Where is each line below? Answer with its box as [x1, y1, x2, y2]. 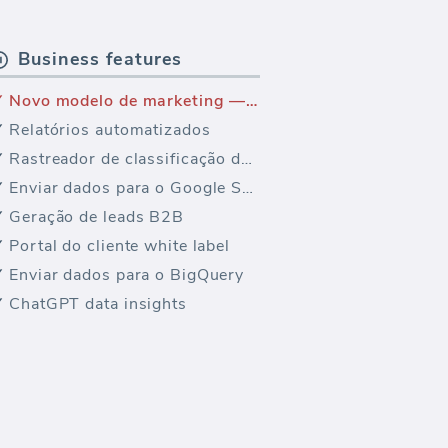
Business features [18, 47, 183, 71]
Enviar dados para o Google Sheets [242, 177, 254, 199]
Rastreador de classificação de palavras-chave [241, 148, 253, 170]
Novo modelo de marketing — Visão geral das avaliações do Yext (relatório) [246, 90, 258, 112]
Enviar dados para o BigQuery [9, 264, 245, 286]
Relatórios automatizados [9, 119, 211, 141]
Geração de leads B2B [9, 206, 184, 228]
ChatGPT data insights [9, 293, 187, 315]
